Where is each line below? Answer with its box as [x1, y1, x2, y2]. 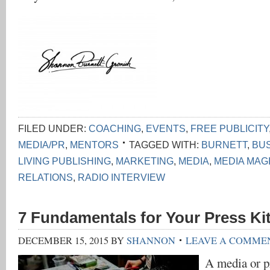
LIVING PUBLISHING [18, 155, 111, 166]
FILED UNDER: [18, 123, 89, 134]
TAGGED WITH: [129, 139, 201, 150]
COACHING [89, 123, 141, 134]
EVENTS [146, 123, 186, 134]
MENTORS [70, 139, 119, 150]
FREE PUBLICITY [190, 123, 269, 134]
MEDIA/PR [18, 139, 65, 150]
